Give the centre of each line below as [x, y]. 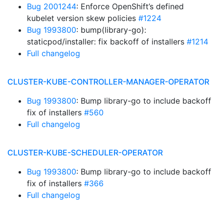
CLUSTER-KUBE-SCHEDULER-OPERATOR [85, 153]
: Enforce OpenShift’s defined [130, 6]
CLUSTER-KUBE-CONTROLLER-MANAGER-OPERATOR [108, 82]
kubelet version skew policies [83, 18]
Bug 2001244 [52, 6]
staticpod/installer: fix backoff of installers [107, 42]
